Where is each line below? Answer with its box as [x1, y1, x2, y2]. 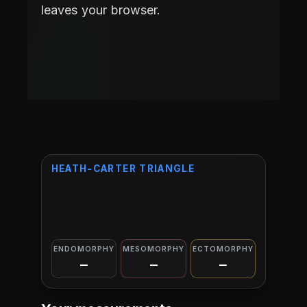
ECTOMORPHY [192, 244, 254, 254]
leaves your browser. [41, 2, 160, 17]
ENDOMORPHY [53, 244, 115, 254]
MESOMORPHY [122, 244, 185, 254]
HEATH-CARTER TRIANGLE [51, 162, 195, 174]
